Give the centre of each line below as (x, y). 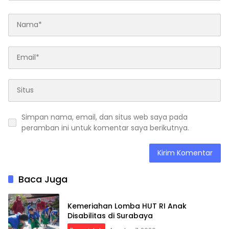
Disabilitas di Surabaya (110, 215)
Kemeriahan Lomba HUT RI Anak (127, 206)
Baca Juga (43, 179)
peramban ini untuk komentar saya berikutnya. (105, 128)
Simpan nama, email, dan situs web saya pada (105, 117)
